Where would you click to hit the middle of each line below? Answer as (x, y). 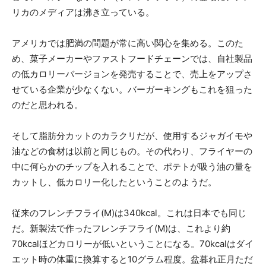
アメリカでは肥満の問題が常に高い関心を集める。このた (128, 43)
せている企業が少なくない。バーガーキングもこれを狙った (132, 89)
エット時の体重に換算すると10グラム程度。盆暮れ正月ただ (132, 259)
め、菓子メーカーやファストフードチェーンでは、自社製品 (132, 58)
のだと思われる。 (47, 104)
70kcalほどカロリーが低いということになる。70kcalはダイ (133, 243)
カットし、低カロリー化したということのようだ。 (114, 182)
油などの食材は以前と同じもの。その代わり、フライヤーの (132, 151)
